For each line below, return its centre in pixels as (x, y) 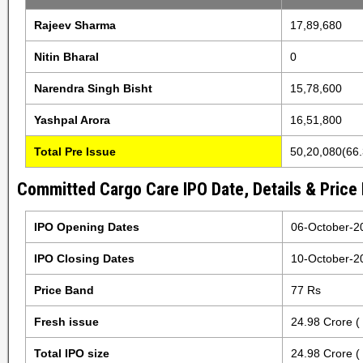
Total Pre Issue (75, 152)
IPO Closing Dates (84, 258)
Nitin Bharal (66, 57)
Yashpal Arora (72, 120)
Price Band (64, 290)
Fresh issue (66, 322)
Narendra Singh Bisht (93, 88)
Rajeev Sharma (75, 25)
